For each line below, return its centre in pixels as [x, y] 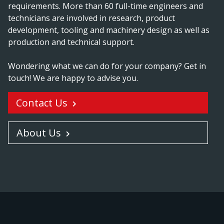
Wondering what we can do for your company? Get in [107, 66]
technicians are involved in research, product [91, 18]
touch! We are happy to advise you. [73, 78]
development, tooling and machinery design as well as [109, 30]
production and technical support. [71, 42]
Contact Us [42, 103]
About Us [39, 133]
